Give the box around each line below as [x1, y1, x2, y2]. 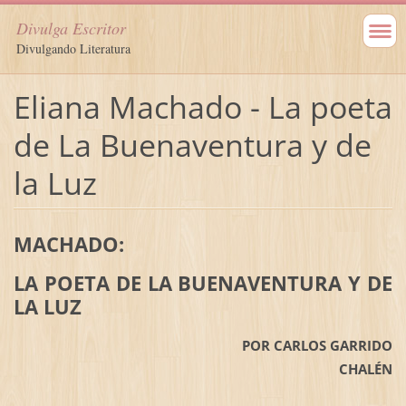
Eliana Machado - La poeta [13, 85, 392, 128]
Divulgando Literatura [16, 40, 130, 57]
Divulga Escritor [16, 17, 126, 39]
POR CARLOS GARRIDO [21, 336, 393, 355]
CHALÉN [339, 360, 393, 379]
